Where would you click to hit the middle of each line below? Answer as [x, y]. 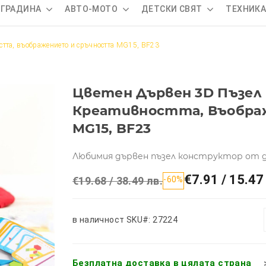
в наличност [99, 219]
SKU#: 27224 [152, 219]
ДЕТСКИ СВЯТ [172, 9]
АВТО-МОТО [91, 9]
